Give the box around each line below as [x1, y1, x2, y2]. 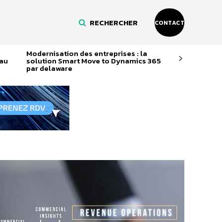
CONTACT [154, 18, 184, 28]
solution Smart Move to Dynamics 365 [26, 55, 161, 66]
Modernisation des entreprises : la [26, 47, 147, 59]
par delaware [26, 62, 72, 74]
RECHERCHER [89, 16, 138, 28]
